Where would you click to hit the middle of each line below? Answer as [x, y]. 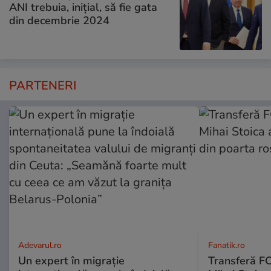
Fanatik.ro [226, 246]
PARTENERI [43, 86]
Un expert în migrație [71, 261]
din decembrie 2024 [59, 20]
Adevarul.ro [40, 246]
